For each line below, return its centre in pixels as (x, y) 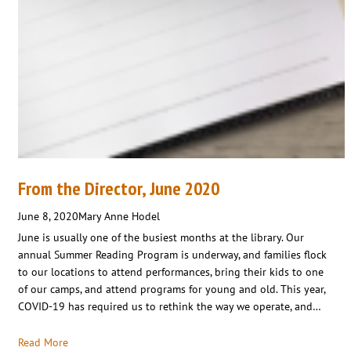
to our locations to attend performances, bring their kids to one (171, 271)
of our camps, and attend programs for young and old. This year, (172, 289)
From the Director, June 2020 (119, 188)
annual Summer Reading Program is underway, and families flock (172, 254)
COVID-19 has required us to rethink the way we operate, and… (170, 306)
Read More (43, 342)
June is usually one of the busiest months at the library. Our (161, 237)
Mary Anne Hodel (119, 216)
